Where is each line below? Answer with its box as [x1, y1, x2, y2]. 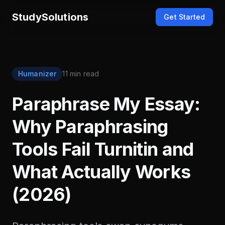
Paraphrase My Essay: [12, 93, 200, 115]
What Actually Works [12, 161, 191, 183]
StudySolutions [12, 11, 89, 23]
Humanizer [18, 69, 57, 78]
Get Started [164, 13, 205, 21]
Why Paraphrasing [12, 116, 168, 138]
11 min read [62, 69, 99, 78]
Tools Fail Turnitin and [12, 138, 194, 160]
